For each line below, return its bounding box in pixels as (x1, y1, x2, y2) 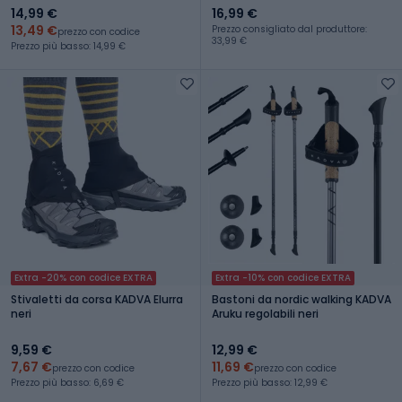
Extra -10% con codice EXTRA (215, 270, 351, 284)
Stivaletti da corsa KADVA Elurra (11, 291, 183, 307)
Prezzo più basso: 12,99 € (212, 375, 328, 389)
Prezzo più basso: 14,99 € (11, 39, 126, 53)
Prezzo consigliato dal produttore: (212, 22, 367, 36)
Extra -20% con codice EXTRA (14, 270, 153, 284)
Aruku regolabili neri (212, 305, 319, 321)
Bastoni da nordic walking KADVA (212, 291, 391, 307)
